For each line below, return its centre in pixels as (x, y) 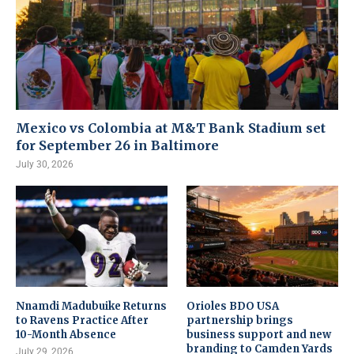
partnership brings (240, 320)
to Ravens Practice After (82, 320)
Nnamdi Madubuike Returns (91, 306)
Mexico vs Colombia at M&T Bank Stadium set (171, 128)
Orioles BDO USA (233, 306)
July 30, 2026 (45, 164)
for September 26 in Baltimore (117, 145)
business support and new (259, 334)
